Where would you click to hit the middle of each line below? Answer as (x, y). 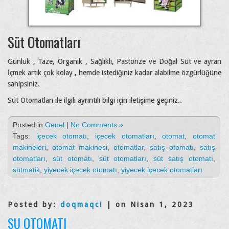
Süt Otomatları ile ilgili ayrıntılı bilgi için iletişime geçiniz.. (95, 100)
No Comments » (97, 124)
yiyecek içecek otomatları (162, 169)
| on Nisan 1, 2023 (148, 204)
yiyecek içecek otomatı (81, 169)
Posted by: (34, 204)
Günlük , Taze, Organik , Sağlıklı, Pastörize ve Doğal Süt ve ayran (114, 61)
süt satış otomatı (184, 158)
